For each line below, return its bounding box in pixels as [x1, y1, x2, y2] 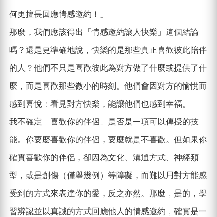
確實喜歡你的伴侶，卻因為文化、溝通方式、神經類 [9, 153, 199, 163]
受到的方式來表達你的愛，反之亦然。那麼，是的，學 [9, 189, 207, 199]
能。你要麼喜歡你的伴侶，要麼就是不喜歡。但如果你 [9, 135, 207, 145]
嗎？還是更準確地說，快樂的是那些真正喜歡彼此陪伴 [9, 46, 207, 55]
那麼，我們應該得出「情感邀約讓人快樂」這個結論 [9, 28, 199, 37]
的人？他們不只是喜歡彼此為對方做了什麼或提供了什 [9, 63, 207, 73]
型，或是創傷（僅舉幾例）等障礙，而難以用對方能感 [9, 171, 207, 181]
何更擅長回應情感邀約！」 [9, 10, 108, 19]
